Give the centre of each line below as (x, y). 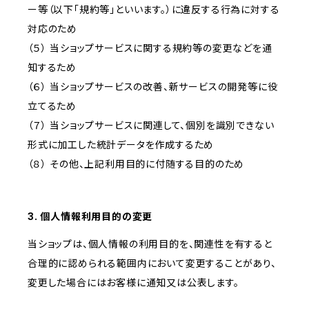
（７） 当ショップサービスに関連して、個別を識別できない (151, 126)
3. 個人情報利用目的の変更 (90, 217)
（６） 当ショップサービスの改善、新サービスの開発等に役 (153, 87)
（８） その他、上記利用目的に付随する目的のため (136, 164)
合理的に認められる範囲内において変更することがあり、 (152, 263)
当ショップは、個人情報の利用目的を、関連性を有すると (150, 244)
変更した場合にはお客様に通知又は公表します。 (133, 283)
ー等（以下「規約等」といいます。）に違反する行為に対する (154, 10)
